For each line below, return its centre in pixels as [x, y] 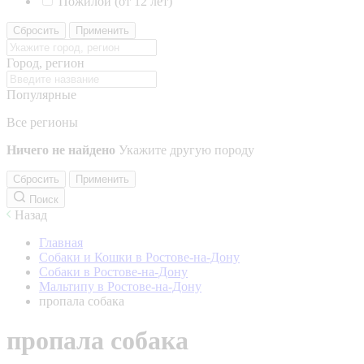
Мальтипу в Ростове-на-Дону [120, 286]
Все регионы [42, 122]
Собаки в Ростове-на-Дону [113, 272]
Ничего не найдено [61, 150]
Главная [61, 243]
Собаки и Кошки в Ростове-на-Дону [139, 257]
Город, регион [45, 63]
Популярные [41, 95]
